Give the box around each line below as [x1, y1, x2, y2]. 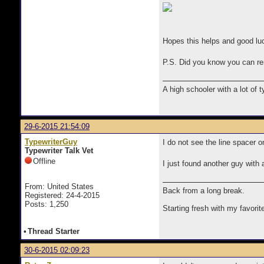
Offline [33, 157, 55, 166]
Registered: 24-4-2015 [25, 191, 100, 200]
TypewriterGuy [25, 137, 77, 146]
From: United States [25, 182, 94, 191]
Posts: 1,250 [25, 200, 68, 209]
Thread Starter [28, 227, 80, 236]
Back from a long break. [163, 186, 245, 195]
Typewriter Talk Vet [25, 146, 93, 155]
